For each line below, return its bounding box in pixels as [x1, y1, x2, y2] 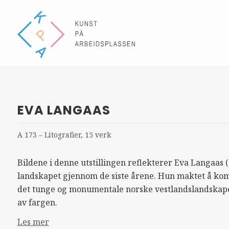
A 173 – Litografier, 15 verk [17, 130, 111, 140]
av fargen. [17, 197, 57, 208]
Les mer [17, 216, 49, 227]
